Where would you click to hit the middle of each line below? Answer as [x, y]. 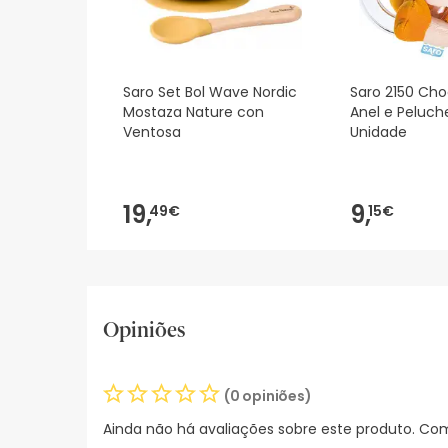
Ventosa [152, 132]
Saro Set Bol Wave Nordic [210, 92]
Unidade [378, 132]
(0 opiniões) [268, 396]
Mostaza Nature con [193, 112]
